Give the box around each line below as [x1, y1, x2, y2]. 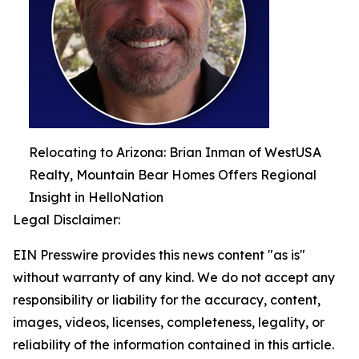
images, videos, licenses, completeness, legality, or [13, 313, 325, 330]
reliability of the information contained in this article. [13, 336, 334, 353]
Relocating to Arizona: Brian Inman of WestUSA [29, 143, 321, 160]
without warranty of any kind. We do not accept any [13, 268, 335, 285]
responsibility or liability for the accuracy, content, [13, 291, 321, 308]
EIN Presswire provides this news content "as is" [13, 246, 305, 263]
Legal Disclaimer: [13, 211, 120, 228]
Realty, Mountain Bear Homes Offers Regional [29, 166, 317, 183]
